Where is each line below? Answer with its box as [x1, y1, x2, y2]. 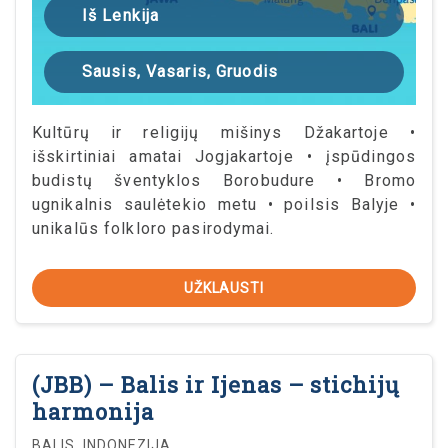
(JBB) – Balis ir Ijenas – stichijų [32, 370, 400, 400]
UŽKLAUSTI [183, 280, 265, 297]
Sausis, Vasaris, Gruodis [82, 62, 278, 82]
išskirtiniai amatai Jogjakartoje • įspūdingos [32, 147, 416, 167]
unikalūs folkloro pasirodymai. [32, 219, 275, 239]
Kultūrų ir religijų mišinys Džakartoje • [32, 123, 416, 143]
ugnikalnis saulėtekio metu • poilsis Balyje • [32, 195, 416, 215]
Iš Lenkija [82, 6, 160, 26]
